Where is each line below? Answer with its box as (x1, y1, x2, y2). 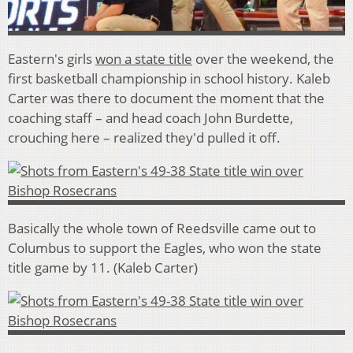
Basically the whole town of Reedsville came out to (8, 219, 316, 238)
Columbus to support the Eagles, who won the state (8, 239, 321, 258)
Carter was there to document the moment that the (8, 89, 325, 108)
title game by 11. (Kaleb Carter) (8, 258, 198, 277)
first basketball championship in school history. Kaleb (8, 69, 330, 88)
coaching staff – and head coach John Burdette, (8, 109, 293, 128)
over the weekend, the (192, 50, 334, 69)
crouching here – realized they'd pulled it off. (8, 128, 281, 147)
